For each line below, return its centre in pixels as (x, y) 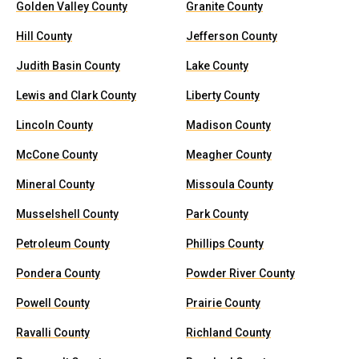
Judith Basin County (68, 66)
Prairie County (223, 303)
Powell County (53, 303)
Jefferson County (232, 36)
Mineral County (55, 184)
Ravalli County (53, 333)
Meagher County (229, 155)
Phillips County (225, 244)
